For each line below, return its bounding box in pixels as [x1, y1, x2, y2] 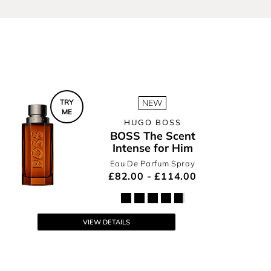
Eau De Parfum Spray [109, 158, 195, 168]
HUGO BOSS [123, 117, 181, 127]
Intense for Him [112, 141, 193, 155]
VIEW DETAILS [83, 218, 130, 226]
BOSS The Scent [109, 129, 195, 143]
